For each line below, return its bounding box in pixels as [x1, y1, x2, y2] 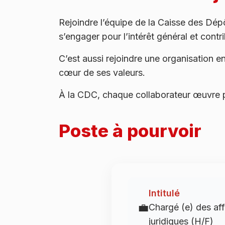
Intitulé [149, 187, 180, 198]
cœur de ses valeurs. [59, 67, 145, 78]
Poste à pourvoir [59, 120, 201, 141]
